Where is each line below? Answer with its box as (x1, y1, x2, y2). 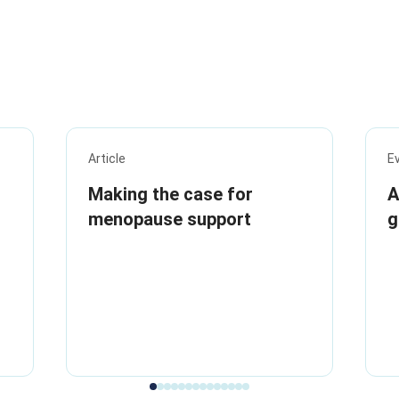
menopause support (88, 208, 251, 230)
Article (88, 151, 126, 166)
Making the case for (88, 183, 253, 205)
